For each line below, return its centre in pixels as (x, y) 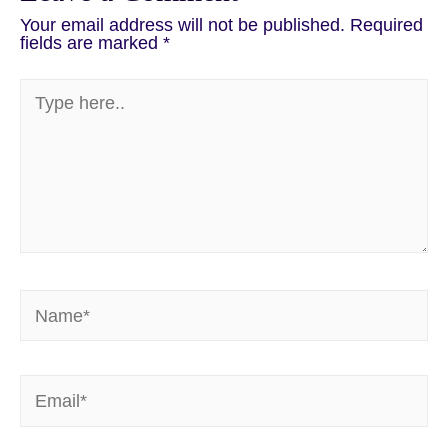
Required (386, 24)
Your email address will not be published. (182, 24)
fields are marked (91, 42)
